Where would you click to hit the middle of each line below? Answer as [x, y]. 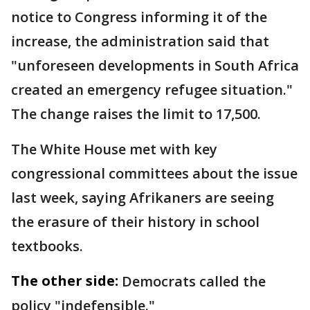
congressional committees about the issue [154, 173]
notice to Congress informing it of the [139, 17]
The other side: [65, 280]
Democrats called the [194, 281]
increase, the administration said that [140, 41]
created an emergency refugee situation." [152, 89]
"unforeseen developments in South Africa [155, 65]
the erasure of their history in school [135, 221]
